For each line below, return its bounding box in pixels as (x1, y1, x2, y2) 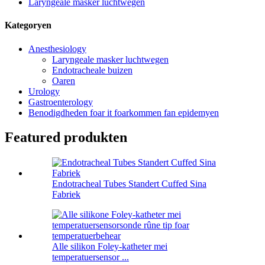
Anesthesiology (28, 43, 86, 54)
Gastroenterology (28, 96, 93, 107)
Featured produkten (5, 130, 127, 146)
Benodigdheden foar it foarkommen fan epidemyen (28, 107, 219, 118)
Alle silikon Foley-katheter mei (52, 241, 167, 252)
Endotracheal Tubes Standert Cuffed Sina (52, 179, 206, 189)
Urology (28, 86, 60, 96)
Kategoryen (5, 20, 51, 31)
